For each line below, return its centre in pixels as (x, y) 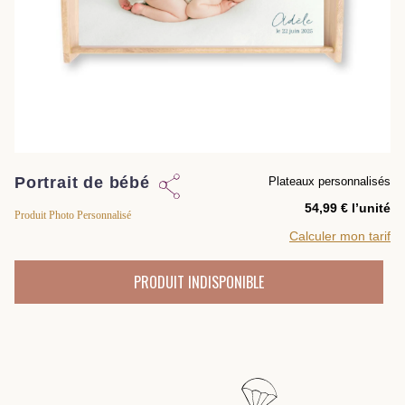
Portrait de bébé (82, 183)
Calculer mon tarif (340, 236)
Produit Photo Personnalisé (73, 216)
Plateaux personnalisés (330, 182)
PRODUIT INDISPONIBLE (199, 283)
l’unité (369, 208)
